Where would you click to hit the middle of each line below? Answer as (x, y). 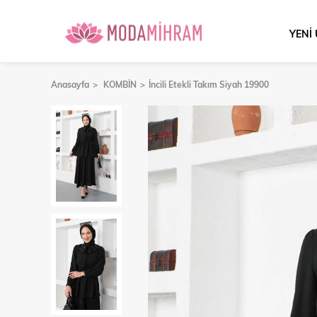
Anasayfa (70, 84)
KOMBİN (120, 84)
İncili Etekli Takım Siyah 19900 (209, 84)
